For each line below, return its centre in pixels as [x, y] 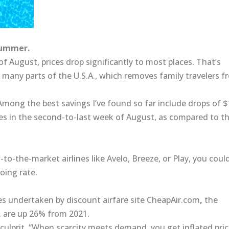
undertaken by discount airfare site [77, 200]
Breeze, [146, 159]
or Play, [177, 159]
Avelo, [119, 159]
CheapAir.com [174, 200]
